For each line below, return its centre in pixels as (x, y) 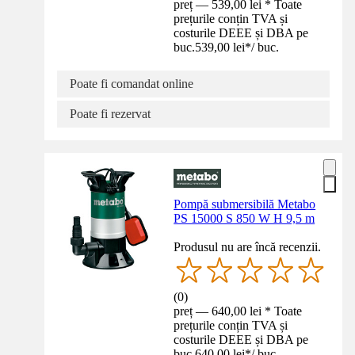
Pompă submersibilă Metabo (245, 204)
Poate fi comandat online (132, 83)
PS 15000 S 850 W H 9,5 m (244, 218)
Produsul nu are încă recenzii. (248, 246)
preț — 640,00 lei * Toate (238, 311)
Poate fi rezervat (110, 113)
